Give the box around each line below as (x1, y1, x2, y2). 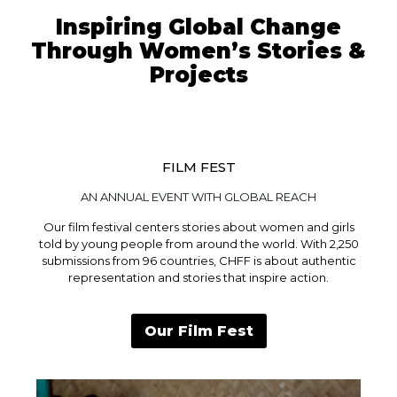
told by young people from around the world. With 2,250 (38, 236, 359, 251)
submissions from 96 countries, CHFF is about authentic (41, 253, 356, 268)
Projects (149, 61, 248, 88)
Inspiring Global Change (56, 13, 341, 40)
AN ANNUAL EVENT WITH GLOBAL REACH (81, 189, 316, 204)
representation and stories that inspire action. (68, 269, 329, 284)
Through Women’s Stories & (31, 37, 366, 64)
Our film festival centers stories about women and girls (43, 219, 354, 234)
